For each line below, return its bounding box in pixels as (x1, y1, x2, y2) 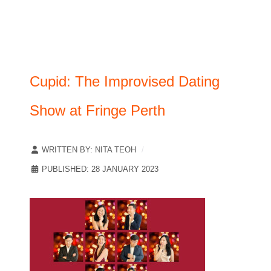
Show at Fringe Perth (30, 102, 165, 119)
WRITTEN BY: (39, 145, 95, 154)
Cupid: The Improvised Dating (30, 73, 220, 90)
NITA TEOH (95, 145, 136, 154)
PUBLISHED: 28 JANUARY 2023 (42, 164, 158, 174)
